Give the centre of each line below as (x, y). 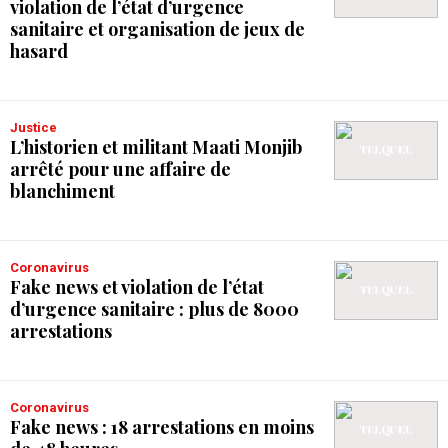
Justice (37, 127)
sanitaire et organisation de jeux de (157, 29)
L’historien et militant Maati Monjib (156, 147)
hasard (39, 51)
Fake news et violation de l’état (137, 287)
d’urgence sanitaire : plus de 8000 (154, 309)
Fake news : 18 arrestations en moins (162, 427)
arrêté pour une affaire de (120, 169)
